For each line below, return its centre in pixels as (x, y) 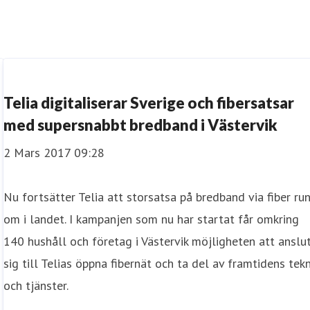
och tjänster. (36, 285)
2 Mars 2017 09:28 (54, 153)
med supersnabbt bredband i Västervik (141, 125)
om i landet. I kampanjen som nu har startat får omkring (152, 219)
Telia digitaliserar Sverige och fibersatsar (149, 103)
